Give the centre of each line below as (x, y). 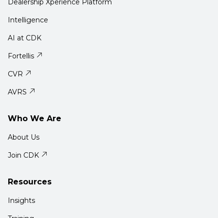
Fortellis (21, 56)
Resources (30, 182)
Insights (21, 201)
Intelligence (28, 20)
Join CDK (23, 155)
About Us (24, 137)
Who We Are (35, 119)
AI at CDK (25, 38)
